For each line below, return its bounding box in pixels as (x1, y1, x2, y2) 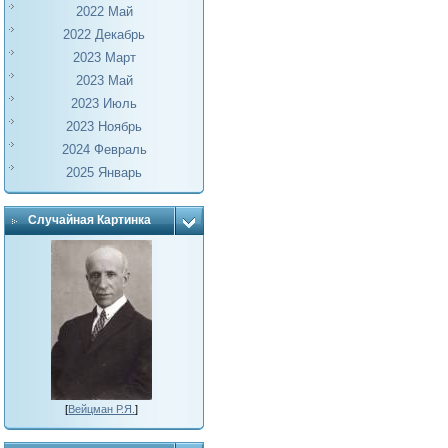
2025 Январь (66, 165, 143, 180)
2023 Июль (71, 96, 138, 111)
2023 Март (72, 50, 136, 65)
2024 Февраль (61, 142, 147, 157)
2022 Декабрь (63, 27, 146, 42)
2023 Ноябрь (66, 119, 143, 134)
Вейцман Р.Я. (68, 403, 136, 415)
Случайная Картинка (28, 213, 152, 227)
